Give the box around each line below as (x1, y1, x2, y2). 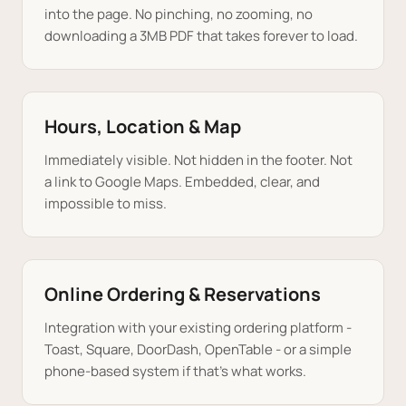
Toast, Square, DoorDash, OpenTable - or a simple (44, 340, 352, 359)
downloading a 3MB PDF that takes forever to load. (44, 26, 358, 45)
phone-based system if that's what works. (44, 362, 306, 381)
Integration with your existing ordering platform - (44, 318, 352, 337)
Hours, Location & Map (44, 114, 241, 139)
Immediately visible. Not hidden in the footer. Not (44, 150, 353, 169)
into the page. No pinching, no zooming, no (44, 5, 313, 24)
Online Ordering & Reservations (44, 282, 321, 306)
